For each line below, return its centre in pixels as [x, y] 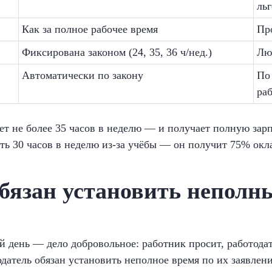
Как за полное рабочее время [90, 29]
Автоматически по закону [83, 75]
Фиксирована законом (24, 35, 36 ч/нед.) [117, 52]
